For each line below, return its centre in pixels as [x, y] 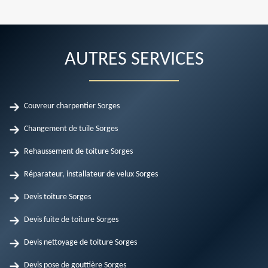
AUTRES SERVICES [134, 60]
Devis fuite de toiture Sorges [71, 220]
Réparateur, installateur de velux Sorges [91, 174]
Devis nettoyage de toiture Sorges [80, 243]
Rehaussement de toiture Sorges [78, 152]
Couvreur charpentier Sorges [72, 106]
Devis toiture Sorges [57, 197]
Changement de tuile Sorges [71, 129]
